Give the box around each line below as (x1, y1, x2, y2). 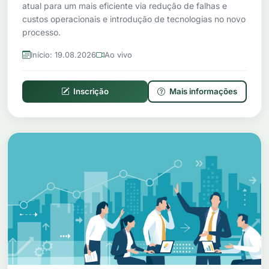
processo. (22, 28, 61, 37)
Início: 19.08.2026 (31, 50, 96, 59)
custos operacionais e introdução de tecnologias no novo (22, 14, 246, 24)
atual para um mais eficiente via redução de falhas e (22, 1, 227, 11)
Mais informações (168, 86, 237, 96)
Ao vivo (104, 50, 132, 59)
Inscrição (71, 86, 109, 96)
